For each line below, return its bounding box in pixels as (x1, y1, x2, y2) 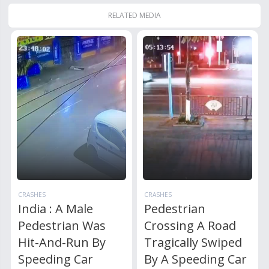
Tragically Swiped (144, 234, 243, 251)
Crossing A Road (144, 217, 237, 234)
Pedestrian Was (18, 217, 106, 234)
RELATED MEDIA (108, 10, 161, 20)
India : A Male (18, 201, 94, 217)
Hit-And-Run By (18, 234, 106, 251)
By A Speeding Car (144, 251, 247, 268)
